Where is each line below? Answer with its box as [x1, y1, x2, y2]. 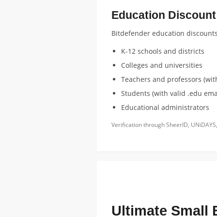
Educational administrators [121, 103, 209, 112]
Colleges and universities [121, 61, 202, 70]
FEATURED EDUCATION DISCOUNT [116, 179, 195, 185]
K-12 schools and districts [121, 46, 204, 56]
